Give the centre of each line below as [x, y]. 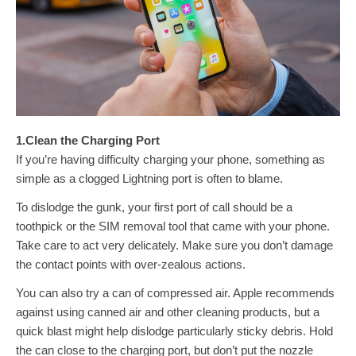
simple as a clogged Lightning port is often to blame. [149, 178]
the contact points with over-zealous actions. [131, 264]
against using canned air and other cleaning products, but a [168, 312]
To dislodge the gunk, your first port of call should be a [154, 207]
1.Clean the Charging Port [88, 140]
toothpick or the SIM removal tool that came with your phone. [173, 226]
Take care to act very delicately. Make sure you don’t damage [174, 245]
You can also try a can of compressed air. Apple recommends [175, 293]
